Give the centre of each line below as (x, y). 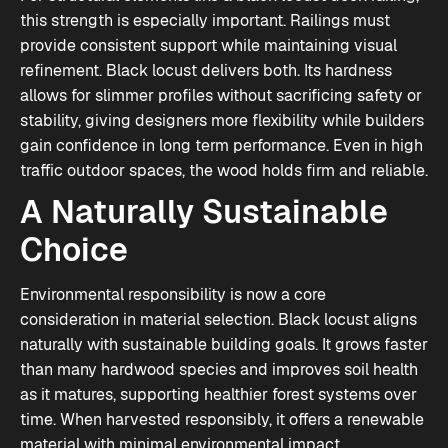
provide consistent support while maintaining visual (208, 45)
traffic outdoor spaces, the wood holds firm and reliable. (224, 170)
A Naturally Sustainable (204, 211)
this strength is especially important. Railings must (205, 20)
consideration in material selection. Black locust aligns (218, 319)
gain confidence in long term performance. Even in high (221, 145)
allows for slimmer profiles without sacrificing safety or (221, 95)
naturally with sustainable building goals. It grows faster (224, 344)
